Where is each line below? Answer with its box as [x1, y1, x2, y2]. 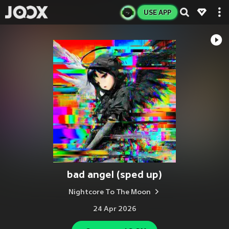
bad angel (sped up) [67, 169, 162, 180]
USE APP [144, 8, 171, 16]
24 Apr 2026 [93, 205, 136, 213]
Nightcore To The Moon [68, 189, 151, 196]
